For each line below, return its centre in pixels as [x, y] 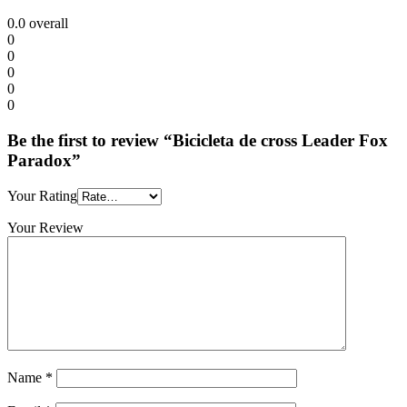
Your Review [45, 227]
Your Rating [42, 195]
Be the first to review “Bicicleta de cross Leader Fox [198, 140]
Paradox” [44, 160]
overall [47, 24]
